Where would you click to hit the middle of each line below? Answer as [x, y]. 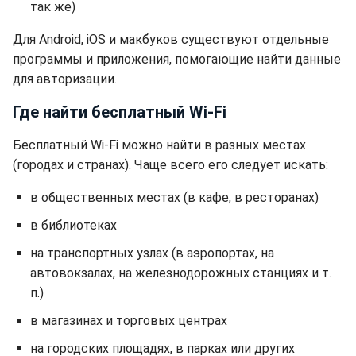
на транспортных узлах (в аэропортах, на [152, 253]
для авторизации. [65, 79]
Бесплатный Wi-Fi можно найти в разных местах [159, 145]
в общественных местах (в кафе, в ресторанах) [174, 197]
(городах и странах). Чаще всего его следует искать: [170, 165]
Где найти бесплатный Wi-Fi [120, 112]
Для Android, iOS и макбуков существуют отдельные [171, 39]
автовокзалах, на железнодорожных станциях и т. [181, 273]
